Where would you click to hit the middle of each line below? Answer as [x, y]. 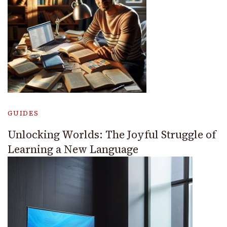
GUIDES [23, 113]
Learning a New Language [73, 149]
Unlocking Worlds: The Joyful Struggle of [112, 134]
